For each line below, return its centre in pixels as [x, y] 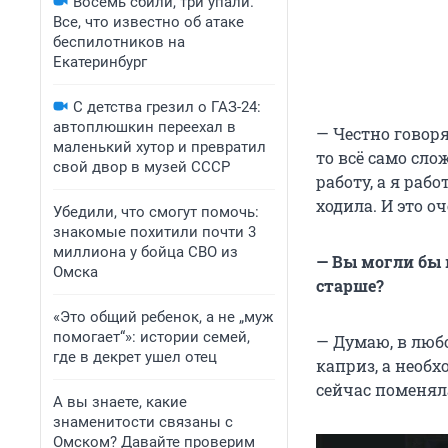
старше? [350, 286]
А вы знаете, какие [120, 402]
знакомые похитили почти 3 [154, 232]
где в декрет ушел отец [135, 357]
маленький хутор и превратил [159, 147]
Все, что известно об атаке [148, 22]
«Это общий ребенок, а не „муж [163, 317]
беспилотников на [119, 42]
